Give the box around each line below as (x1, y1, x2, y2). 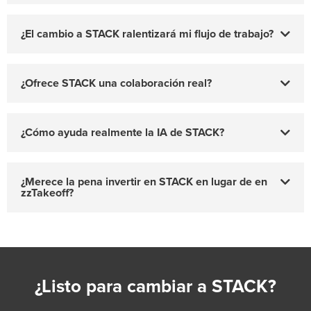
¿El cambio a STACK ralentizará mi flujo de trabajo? (21, 27, 274, 42)
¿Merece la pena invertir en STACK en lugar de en (21, 175, 267, 190)
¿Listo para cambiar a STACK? (35, 276, 276, 298)
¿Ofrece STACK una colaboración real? (21, 76, 212, 91)
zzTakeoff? (21, 186, 74, 201)
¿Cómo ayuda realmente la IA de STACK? (21, 126, 224, 140)
